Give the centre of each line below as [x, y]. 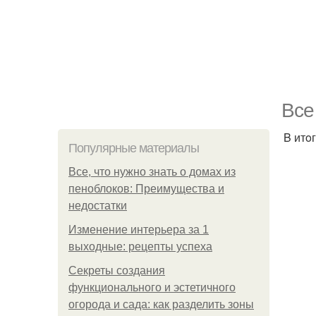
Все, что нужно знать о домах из [152, 172]
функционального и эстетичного [152, 287]
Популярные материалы [134, 148]
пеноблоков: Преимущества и [146, 189]
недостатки [98, 206]
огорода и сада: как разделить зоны [161, 304]
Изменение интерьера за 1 [139, 230]
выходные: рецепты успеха [140, 247]
